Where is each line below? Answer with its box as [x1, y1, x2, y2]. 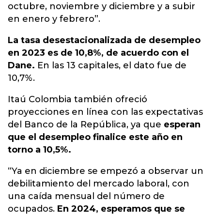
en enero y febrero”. [8, 14, 100, 24]
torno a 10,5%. [8, 144, 71, 155]
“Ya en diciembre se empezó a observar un [8, 166, 203, 176]
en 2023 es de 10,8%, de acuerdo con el [8, 47, 189, 58]
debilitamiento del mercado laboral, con [8, 178, 189, 189]
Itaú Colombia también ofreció [8, 94, 147, 105]
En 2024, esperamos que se [57, 203, 185, 214]
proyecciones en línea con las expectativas [8, 107, 203, 117]
